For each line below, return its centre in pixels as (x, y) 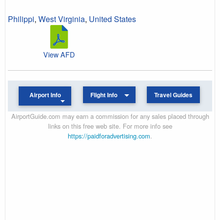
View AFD (59, 54)
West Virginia (62, 19)
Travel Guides (173, 95)
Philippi (21, 19)
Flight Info (104, 95)
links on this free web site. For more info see (110, 126)
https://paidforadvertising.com (109, 136)
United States (112, 19)
